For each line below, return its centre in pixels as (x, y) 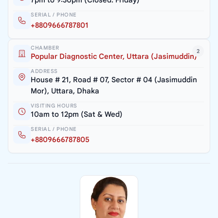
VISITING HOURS (54, 105)
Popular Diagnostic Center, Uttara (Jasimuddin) (114, 56)
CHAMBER (45, 47)
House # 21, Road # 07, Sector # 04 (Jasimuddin (114, 80)
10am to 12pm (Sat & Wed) (77, 114)
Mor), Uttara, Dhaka (65, 91)
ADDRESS (44, 71)
